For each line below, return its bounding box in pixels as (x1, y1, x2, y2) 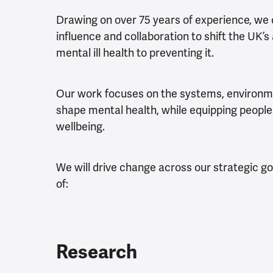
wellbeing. (56, 119, 105, 134)
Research (56, 240, 137, 264)
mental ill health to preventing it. (56, 46, 216, 60)
